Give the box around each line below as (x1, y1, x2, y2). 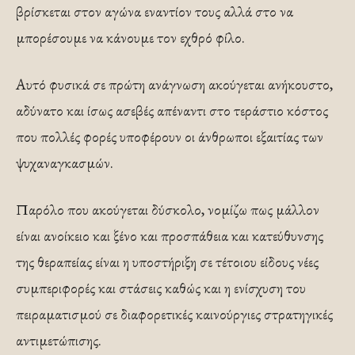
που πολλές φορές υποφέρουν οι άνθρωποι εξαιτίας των (16, 127, 323, 147)
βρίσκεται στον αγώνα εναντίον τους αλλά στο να (16, 2, 293, 22)
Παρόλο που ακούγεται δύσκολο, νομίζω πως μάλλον (16, 200, 319, 220)
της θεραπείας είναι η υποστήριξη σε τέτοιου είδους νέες (16, 252, 319, 273)
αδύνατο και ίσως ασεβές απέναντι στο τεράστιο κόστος (16, 101, 328, 121)
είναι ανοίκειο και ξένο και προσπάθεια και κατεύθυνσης (16, 226, 323, 246)
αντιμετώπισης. (16, 330, 101, 351)
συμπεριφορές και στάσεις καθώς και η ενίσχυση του (16, 278, 306, 299)
